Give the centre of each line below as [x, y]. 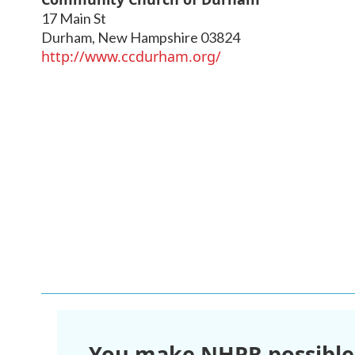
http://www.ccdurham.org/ [131, 56]
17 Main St [74, 18]
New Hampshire [148, 37]
